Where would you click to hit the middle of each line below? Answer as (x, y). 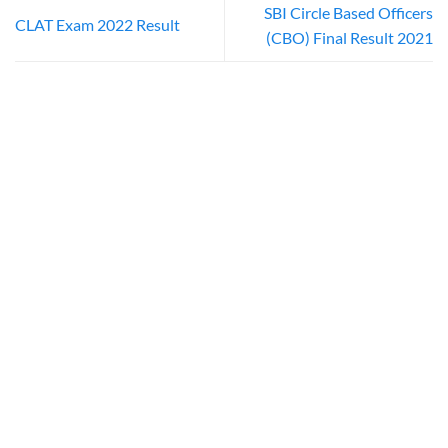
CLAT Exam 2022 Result (97, 25)
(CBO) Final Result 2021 (349, 37)
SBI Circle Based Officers (348, 12)
